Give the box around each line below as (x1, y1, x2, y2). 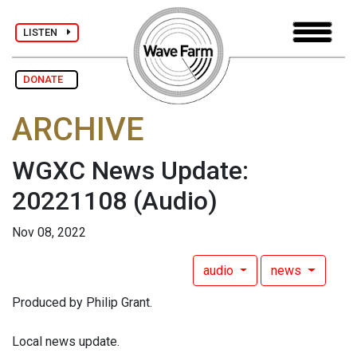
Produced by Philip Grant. (12, 295, 152, 311)
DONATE (23, 73, 70, 85)
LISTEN (23, 25, 67, 38)
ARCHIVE (12, 111, 144, 149)
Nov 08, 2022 (12, 225, 86, 241)
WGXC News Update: (12, 155, 249, 186)
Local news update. (12, 334, 120, 350)
